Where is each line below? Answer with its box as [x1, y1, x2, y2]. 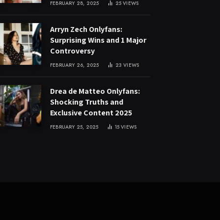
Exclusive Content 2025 [50, 108, 132, 118]
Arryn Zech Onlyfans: [50, 24, 122, 34]
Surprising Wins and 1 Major [50, 35, 146, 45]
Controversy [50, 46, 95, 56]
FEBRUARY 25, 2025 [50, 123, 99, 131]
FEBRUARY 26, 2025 [50, 61, 99, 69]
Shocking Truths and [50, 97, 123, 107]
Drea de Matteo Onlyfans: [50, 86, 140, 96]
